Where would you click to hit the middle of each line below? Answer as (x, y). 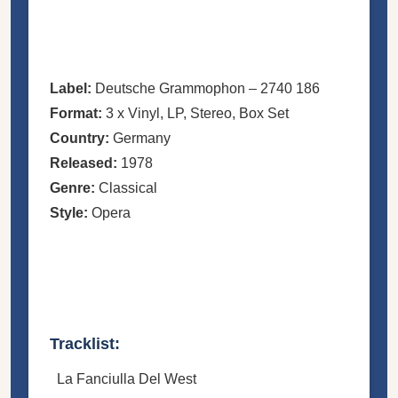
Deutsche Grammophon (170, 88)
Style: (69, 212)
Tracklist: (85, 343)
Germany (142, 138)
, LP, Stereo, (199, 113)
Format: (76, 113)
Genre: (72, 187)
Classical (128, 187)
